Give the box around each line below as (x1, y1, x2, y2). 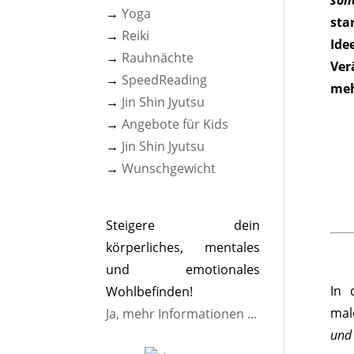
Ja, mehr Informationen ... (106, 305, 258, 322)
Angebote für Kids (122, 115, 229, 133)
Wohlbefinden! (106, 283, 194, 300)
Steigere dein (106, 217, 260, 234)
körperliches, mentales (106, 239, 260, 256)
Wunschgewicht (122, 160, 217, 177)
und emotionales (106, 261, 260, 278)
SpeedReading (122, 71, 208, 88)
